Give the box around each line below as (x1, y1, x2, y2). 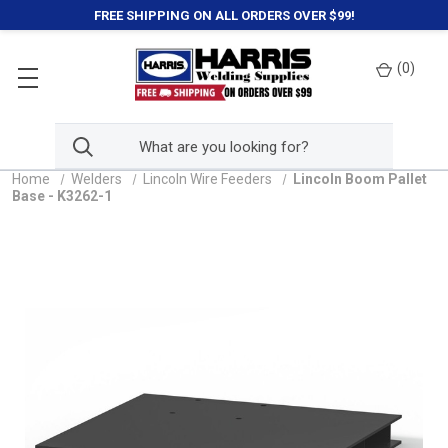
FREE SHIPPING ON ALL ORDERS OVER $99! (93, 7, 355, 23)
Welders (70, 171, 122, 187)
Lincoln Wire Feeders (142, 171, 272, 187)
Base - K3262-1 (12, 188, 112, 204)
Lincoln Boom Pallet (292, 171, 427, 187)
